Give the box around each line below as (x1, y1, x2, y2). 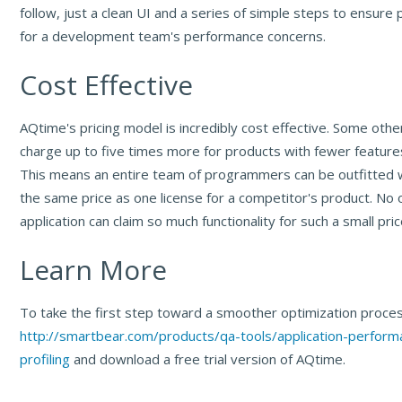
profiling (20, 350, 71, 369)
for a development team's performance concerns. (20, 27, 327, 46)
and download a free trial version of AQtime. (70, 350, 346, 369)
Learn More (20, 251, 168, 289)
